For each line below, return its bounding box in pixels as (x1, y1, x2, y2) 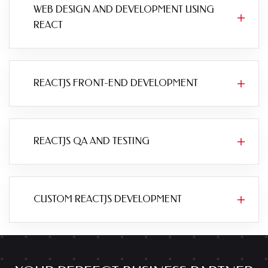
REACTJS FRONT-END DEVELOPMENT (33, 77, 198, 89)
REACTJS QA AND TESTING (33, 135, 150, 147)
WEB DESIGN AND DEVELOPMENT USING (33, 4, 214, 15)
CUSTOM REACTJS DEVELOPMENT (33, 193, 182, 205)
